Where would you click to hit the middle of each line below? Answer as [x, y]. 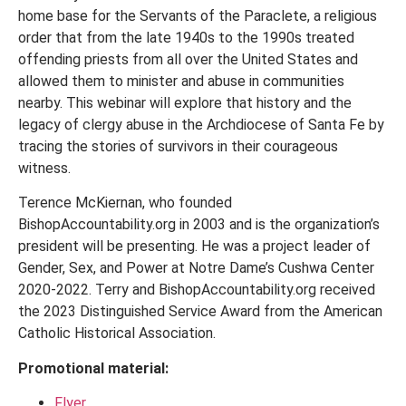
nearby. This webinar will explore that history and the [185, 103]
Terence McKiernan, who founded [125, 203]
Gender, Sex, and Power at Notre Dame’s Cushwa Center [196, 268]
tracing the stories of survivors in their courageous [178, 147]
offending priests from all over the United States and [188, 60]
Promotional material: [93, 368]
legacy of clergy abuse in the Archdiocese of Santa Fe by [201, 125]
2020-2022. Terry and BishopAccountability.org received [197, 290]
